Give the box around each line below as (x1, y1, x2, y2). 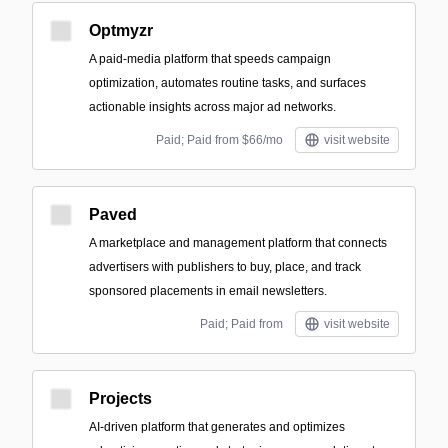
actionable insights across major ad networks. (89, 100, 336, 114)
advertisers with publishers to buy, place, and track (89, 260, 361, 274)
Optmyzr (89, 22, 153, 39)
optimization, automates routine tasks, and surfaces (89, 76, 366, 90)
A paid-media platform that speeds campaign (89, 52, 331, 66)
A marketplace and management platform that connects (89, 236, 387, 250)
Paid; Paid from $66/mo (156, 133, 283, 147)
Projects (89, 390, 152, 407)
